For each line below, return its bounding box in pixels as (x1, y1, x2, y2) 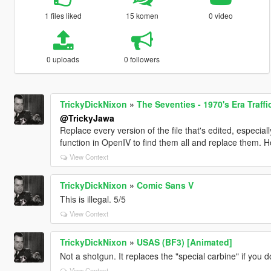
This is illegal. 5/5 (59, 192, 126, 205)
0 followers (124, 53, 160, 64)
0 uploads (47, 53, 80, 64)
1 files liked (44, 10, 82, 21)
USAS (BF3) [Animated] (136, 235, 232, 248)
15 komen (125, 10, 158, 21)
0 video (209, 10, 233, 21)
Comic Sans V (136, 178, 194, 191)
